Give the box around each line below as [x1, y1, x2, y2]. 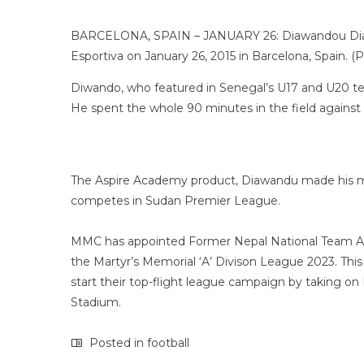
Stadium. [71, 295, 121, 310]
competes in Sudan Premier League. [71, 193, 280, 208]
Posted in [86, 336, 147, 350]
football [147, 336, 189, 350]
